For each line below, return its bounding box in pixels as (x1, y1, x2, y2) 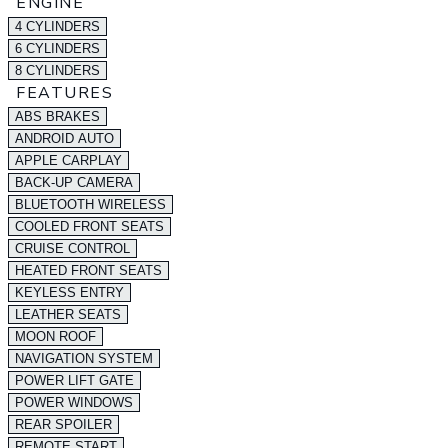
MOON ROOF (15, 329, 96, 344)
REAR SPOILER (15, 417, 112, 432)
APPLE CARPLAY (15, 153, 122, 168)
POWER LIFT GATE (15, 373, 134, 388)
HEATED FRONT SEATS (15, 263, 162, 278)
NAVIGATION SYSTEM (15, 351, 153, 366)
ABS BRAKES (15, 109, 100, 124)
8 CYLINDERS (15, 63, 100, 78)
